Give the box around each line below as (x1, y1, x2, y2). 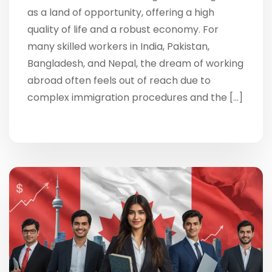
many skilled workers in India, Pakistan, (27, 39, 209, 53)
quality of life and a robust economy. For (27, 22, 219, 36)
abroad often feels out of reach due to (27, 73, 211, 87)
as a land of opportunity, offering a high (27, 5, 214, 19)
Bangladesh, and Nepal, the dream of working (27, 56, 243, 70)
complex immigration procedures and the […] (27, 90, 243, 104)
